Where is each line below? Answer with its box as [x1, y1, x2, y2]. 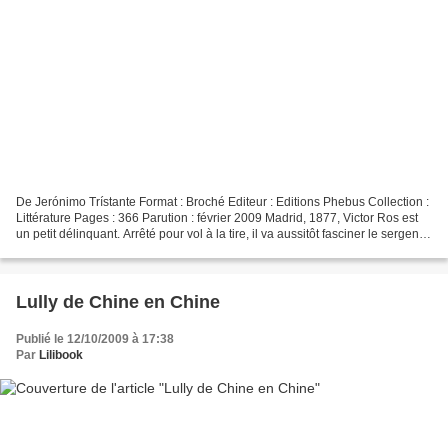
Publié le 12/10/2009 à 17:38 [16, 332, 174, 347]
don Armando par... [16, 243, 119, 258]
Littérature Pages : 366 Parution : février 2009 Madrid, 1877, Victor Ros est [16, 211, 418, 226]
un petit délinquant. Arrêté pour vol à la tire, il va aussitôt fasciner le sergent [16, 227, 422, 242]
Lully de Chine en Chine [16, 292, 220, 313]
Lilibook [39, 348, 83, 363]
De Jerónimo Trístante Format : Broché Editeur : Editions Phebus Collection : [16, 195, 429, 210]
